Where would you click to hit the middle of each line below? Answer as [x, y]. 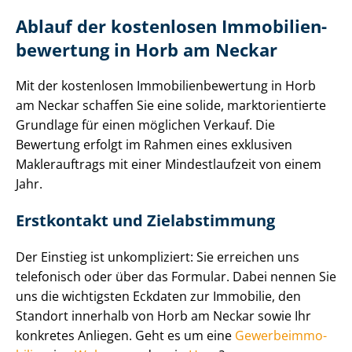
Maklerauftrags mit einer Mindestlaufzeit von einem [169, 165]
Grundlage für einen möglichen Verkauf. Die [145, 125]
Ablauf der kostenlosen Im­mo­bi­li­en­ [171, 27]
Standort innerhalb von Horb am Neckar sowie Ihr [163, 316]
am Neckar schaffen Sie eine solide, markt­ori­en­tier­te [171, 106]
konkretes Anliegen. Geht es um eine [125, 336]
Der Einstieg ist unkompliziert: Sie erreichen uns [158, 257]
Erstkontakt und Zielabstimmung [145, 221]
